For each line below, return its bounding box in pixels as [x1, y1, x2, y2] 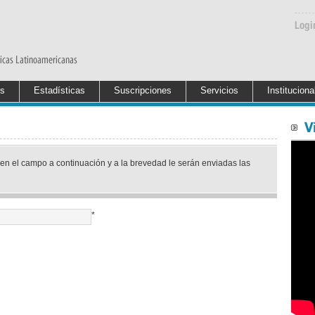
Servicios [200, 85, 238, 96]
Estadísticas [34, 85, 85, 96]
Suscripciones [114, 85, 172, 96]
